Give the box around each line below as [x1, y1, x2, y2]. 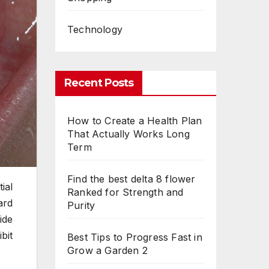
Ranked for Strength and [67, 186, 184, 199]
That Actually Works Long [67, 128, 190, 141]
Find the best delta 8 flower [67, 173, 196, 186]
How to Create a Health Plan [67, 115, 202, 127]
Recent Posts [64, 76, 134, 90]
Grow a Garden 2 [67, 244, 148, 257]
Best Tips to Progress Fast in [67, 231, 202, 244]
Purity [67, 199, 95, 212]
